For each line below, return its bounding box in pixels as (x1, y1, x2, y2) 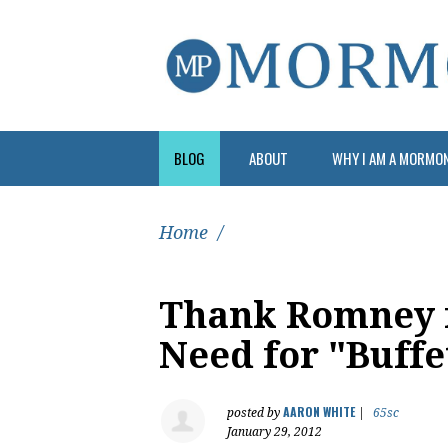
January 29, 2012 (227, 424, 322, 439)
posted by (227, 405, 283, 420)
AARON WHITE (283, 402, 355, 420)
